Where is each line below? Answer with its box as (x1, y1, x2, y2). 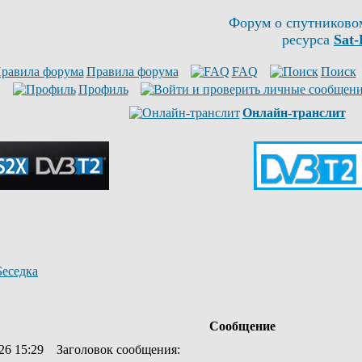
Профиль (78, 82, 128, 96)
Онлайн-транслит (242, 106, 346, 120)
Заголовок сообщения (57, 343, 177, 356)
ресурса (282, 32, 334, 48)
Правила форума (86, 65, 179, 78)
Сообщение (208, 319, 276, 333)
